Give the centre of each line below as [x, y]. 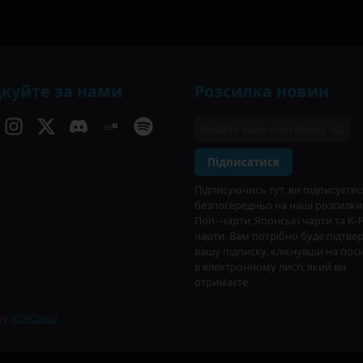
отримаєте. [222, 283]
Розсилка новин [262, 92]
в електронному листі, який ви [270, 267]
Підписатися [243, 163]
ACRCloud [34, 319]
